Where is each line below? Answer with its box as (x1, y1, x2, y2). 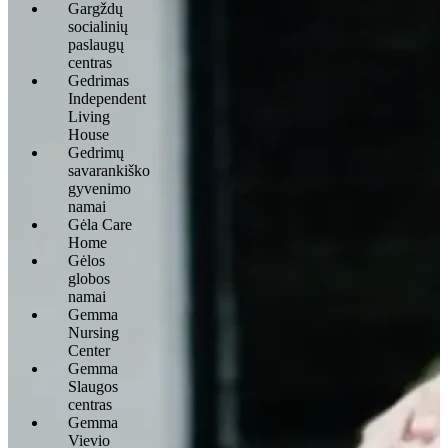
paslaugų (68, 35, 124, 53)
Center (68, 341, 110, 359)
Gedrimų (68, 143, 124, 161)
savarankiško (68, 161, 150, 179)
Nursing (68, 323, 119, 341)
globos (68, 269, 110, 287)
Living (68, 107, 110, 125)
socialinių (68, 17, 128, 35)
